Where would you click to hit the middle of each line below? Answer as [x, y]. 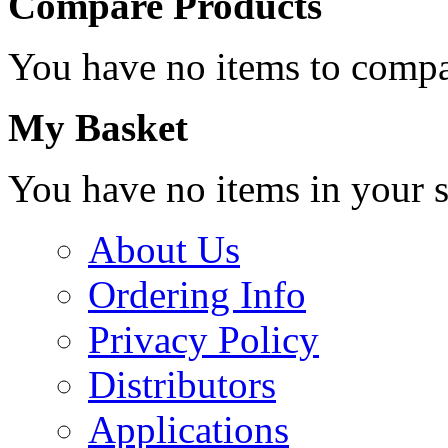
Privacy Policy [203, 340]
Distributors [182, 385]
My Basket [98, 128]
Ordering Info [197, 295]
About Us [164, 250]
